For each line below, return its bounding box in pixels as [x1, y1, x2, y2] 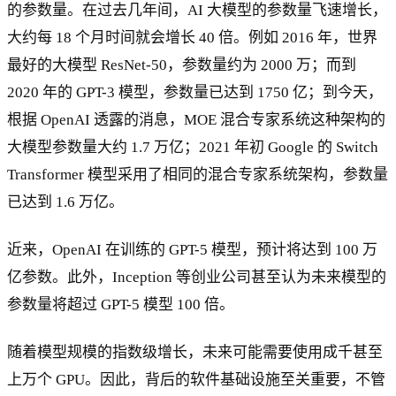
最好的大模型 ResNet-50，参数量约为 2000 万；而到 [7, 57, 356, 74]
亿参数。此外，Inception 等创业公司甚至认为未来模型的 [7, 269, 386, 286]
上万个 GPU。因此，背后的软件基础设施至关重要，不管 [7, 371, 385, 389]
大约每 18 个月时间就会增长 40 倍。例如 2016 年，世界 [7, 29, 377, 47]
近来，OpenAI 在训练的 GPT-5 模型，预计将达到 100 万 [7, 241, 377, 259]
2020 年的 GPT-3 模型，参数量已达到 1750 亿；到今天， [7, 84, 383, 102]
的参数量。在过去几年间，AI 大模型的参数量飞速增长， [7, 2, 387, 19]
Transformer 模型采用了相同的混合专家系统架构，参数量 [7, 166, 388, 184]
